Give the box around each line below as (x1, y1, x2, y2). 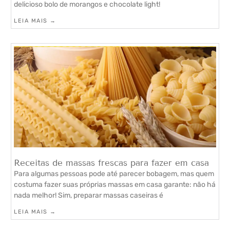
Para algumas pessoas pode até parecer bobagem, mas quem (14, 169, 214, 178)
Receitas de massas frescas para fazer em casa (14, 157, 209, 168)
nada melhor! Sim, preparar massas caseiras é (14, 190, 163, 200)
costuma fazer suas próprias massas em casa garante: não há (14, 180, 216, 189)
